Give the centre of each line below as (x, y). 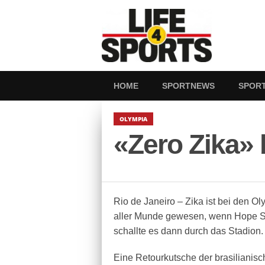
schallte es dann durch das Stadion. (188, 231)
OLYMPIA (133, 119)
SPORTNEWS (188, 86)
